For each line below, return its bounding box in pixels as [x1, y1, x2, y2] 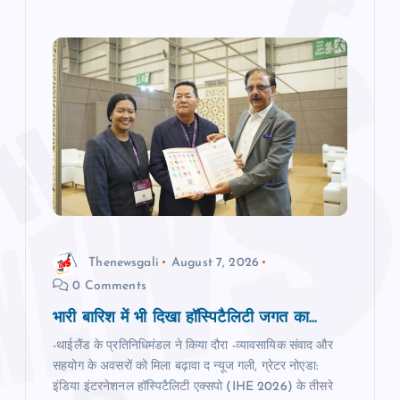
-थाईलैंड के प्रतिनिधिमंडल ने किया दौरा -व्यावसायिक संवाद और [53, 339, 333, 354]
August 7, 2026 [171, 255, 260, 270]
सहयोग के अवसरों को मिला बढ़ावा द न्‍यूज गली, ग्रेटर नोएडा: [53, 360, 319, 374]
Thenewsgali [88, 255, 159, 270]
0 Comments [69, 279, 146, 294]
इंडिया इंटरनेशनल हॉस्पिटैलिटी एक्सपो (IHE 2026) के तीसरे [53, 380, 333, 395]
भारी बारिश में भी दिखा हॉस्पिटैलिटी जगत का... [53, 311, 318, 327]
